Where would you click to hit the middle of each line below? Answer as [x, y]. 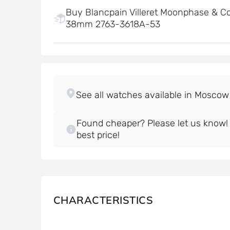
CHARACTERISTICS [103, 200]
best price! [98, 135]
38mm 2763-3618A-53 [113, 24]
